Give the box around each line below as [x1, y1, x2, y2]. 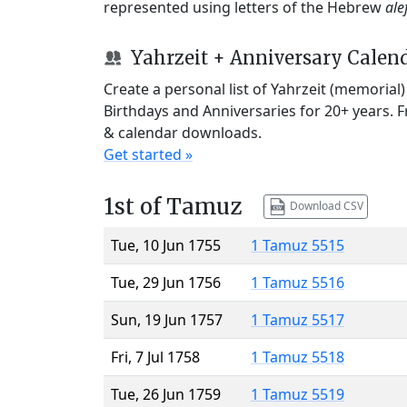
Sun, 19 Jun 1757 [111, 309, 223, 330]
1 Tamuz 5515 [251, 234, 344, 255]
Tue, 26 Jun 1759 [111, 383, 221, 404]
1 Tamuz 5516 [251, 272, 344, 293]
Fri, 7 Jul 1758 [111, 346, 200, 367]
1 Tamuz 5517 [251, 309, 344, 330]
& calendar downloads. [104, 122, 262, 143]
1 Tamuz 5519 [251, 383, 344, 404]
